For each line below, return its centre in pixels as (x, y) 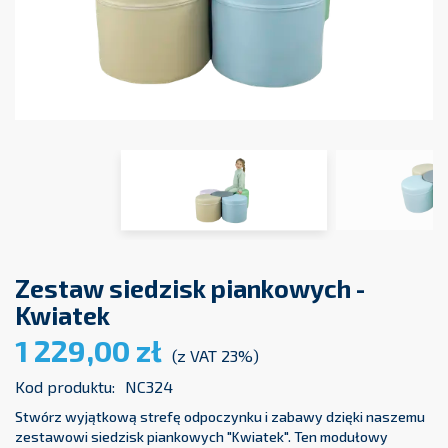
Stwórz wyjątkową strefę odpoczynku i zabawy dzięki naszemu (220, 417)
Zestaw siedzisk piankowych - (190, 288)
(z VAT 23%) (215, 356)
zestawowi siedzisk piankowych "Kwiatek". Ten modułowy (201, 437)
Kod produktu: (65, 387)
